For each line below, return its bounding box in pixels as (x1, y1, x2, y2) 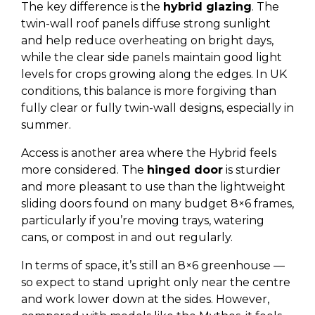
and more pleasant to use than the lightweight (21, 180, 285, 193)
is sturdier (223, 163, 281, 176)
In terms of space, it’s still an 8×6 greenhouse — (21, 259, 285, 272)
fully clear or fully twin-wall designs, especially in (21, 101, 294, 115)
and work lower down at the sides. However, (21, 292, 269, 306)
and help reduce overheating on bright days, (21, 34, 274, 47)
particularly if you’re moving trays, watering (21, 214, 264, 227)
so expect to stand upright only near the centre (21, 276, 290, 289)
